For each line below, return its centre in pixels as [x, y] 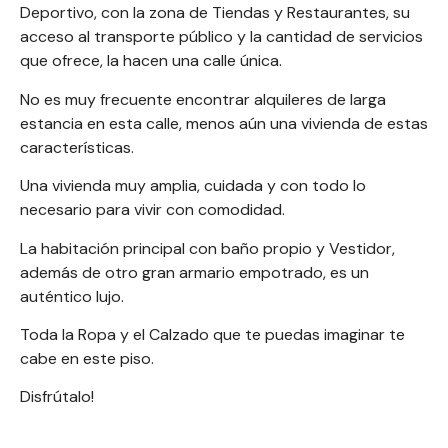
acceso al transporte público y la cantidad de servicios [221, 37]
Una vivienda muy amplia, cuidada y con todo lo [193, 186]
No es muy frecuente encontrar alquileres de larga [203, 99]
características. [77, 147]
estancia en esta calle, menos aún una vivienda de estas [224, 123]
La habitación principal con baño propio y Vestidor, [207, 248]
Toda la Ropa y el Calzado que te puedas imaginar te [212, 334]
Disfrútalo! [57, 397]
